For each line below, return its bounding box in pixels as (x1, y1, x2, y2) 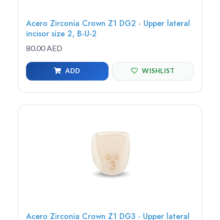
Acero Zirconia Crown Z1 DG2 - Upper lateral (26, 17, 190, 29)
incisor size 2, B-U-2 (26, 27, 97, 39)
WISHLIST (142, 67, 175, 75)
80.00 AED (26, 43, 62, 53)
